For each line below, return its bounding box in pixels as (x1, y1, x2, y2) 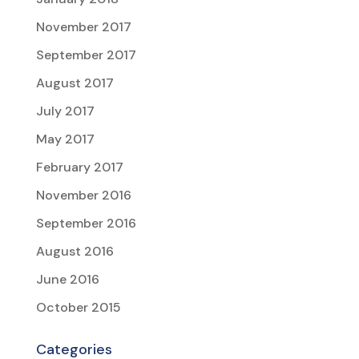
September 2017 (35, 46, 136, 64)
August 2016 (35, 243, 114, 260)
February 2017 (35, 159, 123, 176)
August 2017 (35, 75, 114, 92)
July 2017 (35, 103, 95, 120)
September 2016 (35, 215, 136, 232)
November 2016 (35, 187, 131, 204)
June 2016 (35, 271, 99, 288)
